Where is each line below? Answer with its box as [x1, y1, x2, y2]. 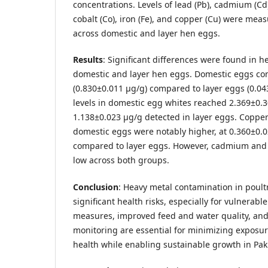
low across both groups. [73, 154, 169, 166]
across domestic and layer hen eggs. [73, 28, 220, 39]
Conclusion [73, 181, 118, 193]
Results [73, 54, 103, 66]
